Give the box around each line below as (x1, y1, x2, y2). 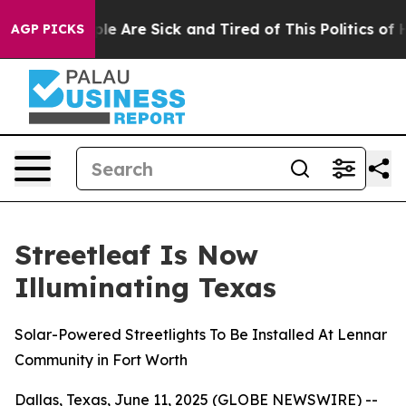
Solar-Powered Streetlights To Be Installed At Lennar (14, 325, 387, 343)
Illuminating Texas (14, 270, 276, 304)
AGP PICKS (11, 21, 84, 37)
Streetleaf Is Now (14, 237, 258, 272)
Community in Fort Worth (14, 351, 188, 369)
